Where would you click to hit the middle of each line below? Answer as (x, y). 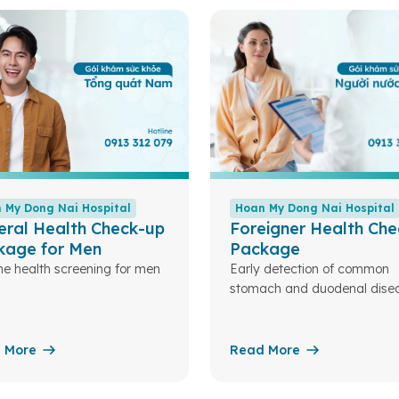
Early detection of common (309, 269)
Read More (265, 350)
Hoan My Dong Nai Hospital (315, 208)
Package (265, 249)
